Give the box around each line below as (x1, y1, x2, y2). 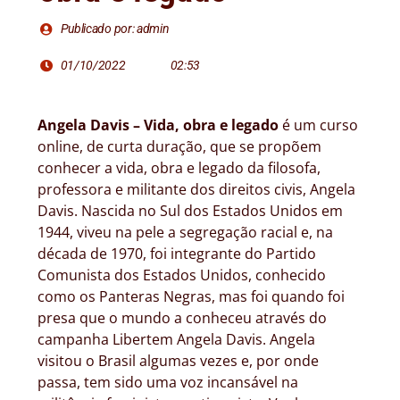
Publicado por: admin (60, 21, 170, 37)
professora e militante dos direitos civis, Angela (37, 179, 355, 200)
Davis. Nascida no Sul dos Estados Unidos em (37, 201, 343, 221)
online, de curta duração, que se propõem (37, 137, 321, 157)
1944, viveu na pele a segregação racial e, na (37, 222, 333, 243)
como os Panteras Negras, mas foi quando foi (37, 287, 345, 307)
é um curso (279, 115, 358, 136)
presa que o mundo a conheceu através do (37, 308, 327, 329)
